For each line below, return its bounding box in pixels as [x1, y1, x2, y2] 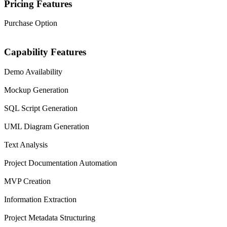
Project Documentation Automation [4, 158, 117, 167]
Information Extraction [4, 195, 77, 204]
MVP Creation [4, 176, 51, 185]
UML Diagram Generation [4, 122, 89, 131]
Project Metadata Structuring [4, 213, 95, 222]
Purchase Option [4, 19, 57, 28]
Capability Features [4, 47, 86, 58]
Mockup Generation [4, 85, 68, 94]
